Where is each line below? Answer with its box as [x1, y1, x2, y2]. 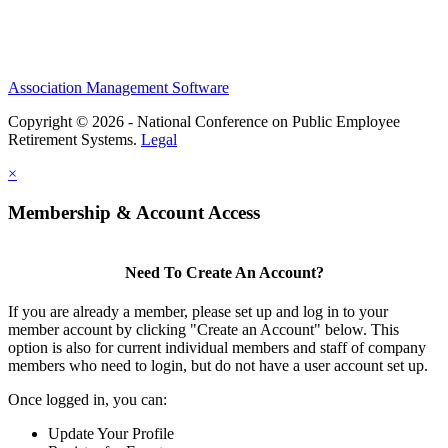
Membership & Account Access [8, 202, 260, 224]
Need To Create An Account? [124, 264, 324, 282]
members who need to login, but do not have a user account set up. [8, 357, 428, 375]
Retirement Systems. [8, 131, 141, 149]
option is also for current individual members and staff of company [8, 339, 426, 357]
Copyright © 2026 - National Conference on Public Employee [8, 113, 400, 131]
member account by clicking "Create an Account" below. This [8, 321, 399, 339]
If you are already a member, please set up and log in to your [8, 303, 388, 321]
